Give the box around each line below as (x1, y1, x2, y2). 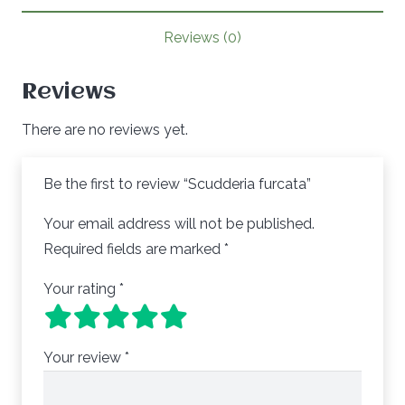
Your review (43, 348, 125, 366)
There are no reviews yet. (22, 120, 188, 138)
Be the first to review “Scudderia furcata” (43, 174, 315, 193)
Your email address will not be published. (43, 214, 315, 232)
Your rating (43, 279, 119, 297)
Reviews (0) (164, 28, 241, 46)
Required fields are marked (43, 240, 224, 258)
